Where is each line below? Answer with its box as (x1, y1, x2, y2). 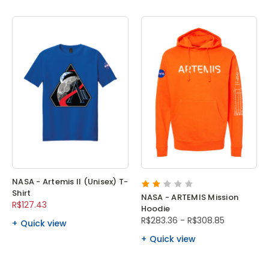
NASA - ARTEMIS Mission (141, 192, 238, 204)
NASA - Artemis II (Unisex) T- (12, 176, 128, 188)
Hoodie (141, 203, 170, 215)
